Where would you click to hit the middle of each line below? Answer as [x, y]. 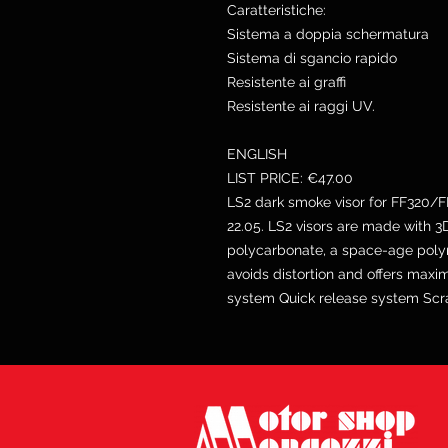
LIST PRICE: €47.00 [290, 178]
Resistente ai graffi [286, 82]
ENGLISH [257, 154]
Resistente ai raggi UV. [301, 106]
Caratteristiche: [276, 10]
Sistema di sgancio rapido [312, 58]
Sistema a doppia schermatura [328, 34]
